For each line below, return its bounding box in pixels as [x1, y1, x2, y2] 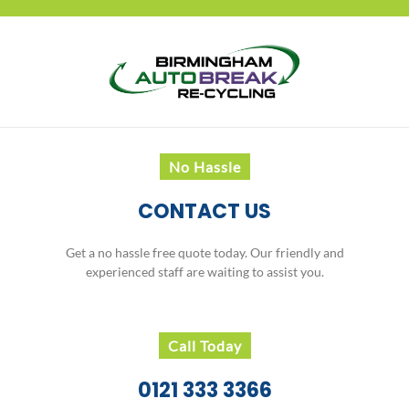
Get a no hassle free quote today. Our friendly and [65, 245, 344, 261]
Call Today [167, 337, 242, 355]
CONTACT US [138, 196, 271, 225]
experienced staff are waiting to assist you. [85, 264, 324, 280]
